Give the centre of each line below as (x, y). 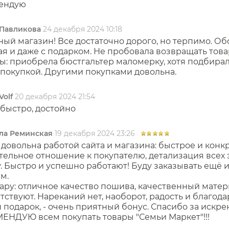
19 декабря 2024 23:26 (95, 133)
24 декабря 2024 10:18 (83, 29)
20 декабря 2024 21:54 (55, 97)
